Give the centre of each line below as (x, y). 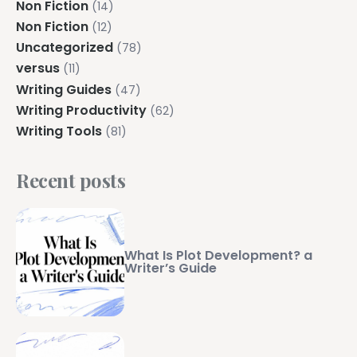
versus (38, 69)
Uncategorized (65, 48)
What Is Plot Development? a (218, 255)
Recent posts (71, 180)
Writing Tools (59, 131)
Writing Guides (64, 89)
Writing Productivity (81, 110)
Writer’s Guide (171, 268)
